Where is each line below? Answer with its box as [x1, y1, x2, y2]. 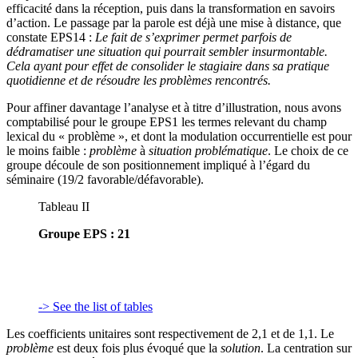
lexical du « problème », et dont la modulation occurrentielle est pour [6, 129, 352, 143]
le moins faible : [6, 143, 89, 157]
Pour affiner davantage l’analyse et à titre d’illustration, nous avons [6, 100, 341, 114]
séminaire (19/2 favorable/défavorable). [6, 172, 204, 186]
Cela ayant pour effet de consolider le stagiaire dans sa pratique [6, 58, 329, 73]
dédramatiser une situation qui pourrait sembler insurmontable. [6, 44, 328, 58]
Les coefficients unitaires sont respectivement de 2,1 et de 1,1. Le [6, 326, 334, 340]
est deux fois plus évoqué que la [54, 340, 221, 355]
